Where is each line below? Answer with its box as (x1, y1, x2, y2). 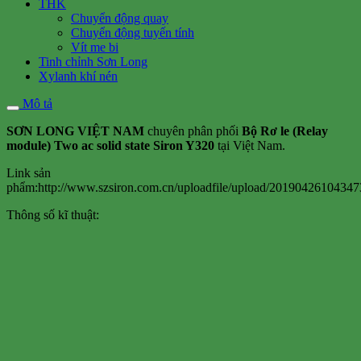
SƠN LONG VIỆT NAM (6, 123, 144, 138)
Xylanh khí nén (39, 68, 118, 83)
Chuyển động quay (71, 10, 168, 25)
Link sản (6, 165, 51, 180)
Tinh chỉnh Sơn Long (39, 54, 147, 68)
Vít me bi (71, 39, 118, 54)
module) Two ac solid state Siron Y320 (6, 138, 214, 152)
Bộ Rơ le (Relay (242, 123, 328, 138)
